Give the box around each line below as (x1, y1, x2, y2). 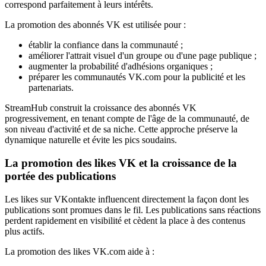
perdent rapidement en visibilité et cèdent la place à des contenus (5, 215, 245, 226)
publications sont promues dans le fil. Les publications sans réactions (5, 204, 261, 215)
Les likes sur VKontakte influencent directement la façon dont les (5, 194, 249, 204)
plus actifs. (5, 226, 45, 236)
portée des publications (5, 170, 116, 183)
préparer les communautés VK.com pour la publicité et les (28, 72, 245, 83)
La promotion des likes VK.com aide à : (5, 246, 154, 256)
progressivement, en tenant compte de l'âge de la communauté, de (5, 113, 249, 124)
